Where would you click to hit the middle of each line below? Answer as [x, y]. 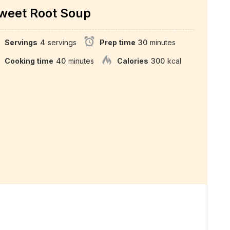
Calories [133, 61]
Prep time [118, 42]
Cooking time [29, 61]
